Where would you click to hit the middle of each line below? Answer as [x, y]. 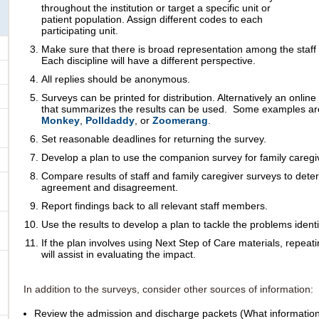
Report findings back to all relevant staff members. [155, 205]
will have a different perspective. [183, 60]
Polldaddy [110, 120]
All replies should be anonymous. [117, 79]
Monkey [61, 120]
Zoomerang [180, 120]
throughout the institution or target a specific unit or [156, 7]
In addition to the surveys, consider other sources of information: [168, 289]
